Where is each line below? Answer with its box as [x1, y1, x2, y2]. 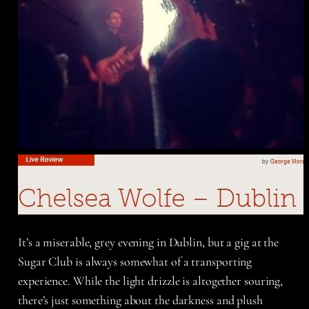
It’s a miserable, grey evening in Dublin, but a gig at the [18, 235, 279, 250]
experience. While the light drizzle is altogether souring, [18, 273, 283, 289]
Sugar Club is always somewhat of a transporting [18, 254, 252, 270]
